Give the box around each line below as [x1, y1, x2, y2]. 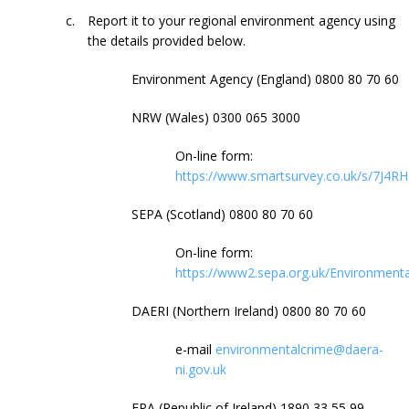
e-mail [175, 340, 215, 358]
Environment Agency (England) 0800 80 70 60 [131, 69, 399, 88]
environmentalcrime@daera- [215, 340, 383, 358]
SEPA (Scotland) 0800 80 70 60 [131, 204, 313, 223]
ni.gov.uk [175, 360, 226, 378]
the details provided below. [88, 31, 246, 49]
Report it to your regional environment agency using [88, 11, 395, 29]
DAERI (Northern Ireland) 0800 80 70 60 [131, 301, 366, 320]
